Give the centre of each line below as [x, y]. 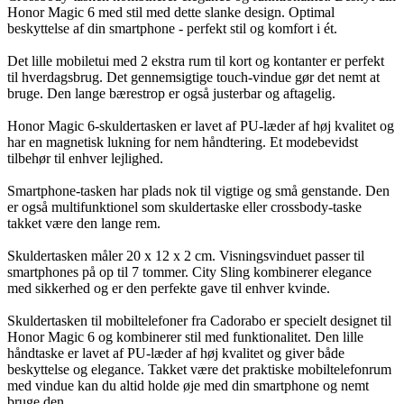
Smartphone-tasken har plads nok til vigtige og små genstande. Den [198, 190]
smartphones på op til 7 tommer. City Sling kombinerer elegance [189, 271]
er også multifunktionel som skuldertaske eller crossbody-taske [184, 207]
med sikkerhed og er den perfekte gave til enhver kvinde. [169, 288]
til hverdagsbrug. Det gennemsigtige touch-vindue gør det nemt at [193, 77]
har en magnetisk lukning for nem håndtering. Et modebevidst [183, 142]
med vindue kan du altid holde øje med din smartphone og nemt [188, 385]
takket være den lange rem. [84, 223]
